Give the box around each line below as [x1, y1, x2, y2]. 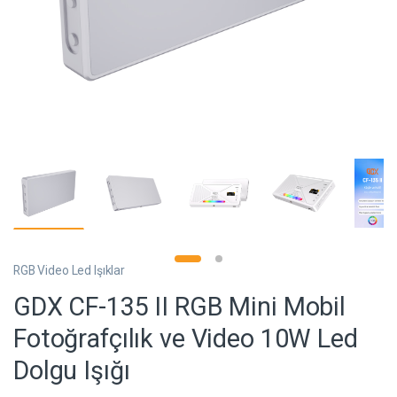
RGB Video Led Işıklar [13, 262, 126, 277]
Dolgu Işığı [13, 355, 130, 386]
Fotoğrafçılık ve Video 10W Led [13, 323, 358, 354]
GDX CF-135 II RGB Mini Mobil [13, 292, 346, 323]
